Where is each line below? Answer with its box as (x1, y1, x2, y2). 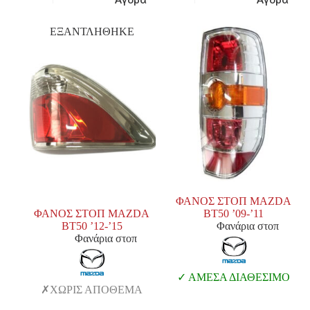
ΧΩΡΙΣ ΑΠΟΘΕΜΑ (50, 284, 143, 296)
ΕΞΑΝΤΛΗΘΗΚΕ (49, 26, 134, 38)
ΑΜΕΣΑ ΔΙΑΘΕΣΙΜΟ (186, 271, 291, 284)
